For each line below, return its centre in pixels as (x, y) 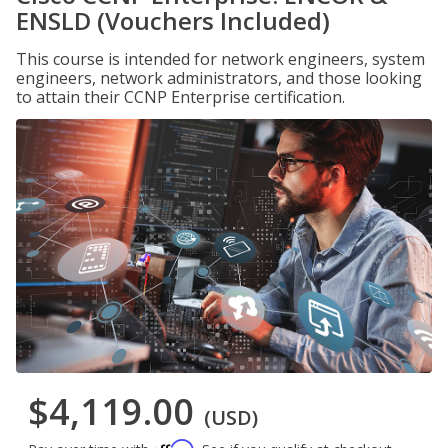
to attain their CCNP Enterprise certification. (180, 97)
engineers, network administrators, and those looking (219, 78)
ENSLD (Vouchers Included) (173, 20)
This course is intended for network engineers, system (220, 59)
